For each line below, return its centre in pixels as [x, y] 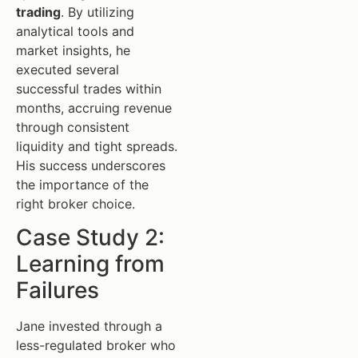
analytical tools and [75, 32]
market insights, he [73, 51]
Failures [58, 290]
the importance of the [82, 185]
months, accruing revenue [94, 108]
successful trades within [89, 89]
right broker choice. [76, 204]
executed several [68, 70]
